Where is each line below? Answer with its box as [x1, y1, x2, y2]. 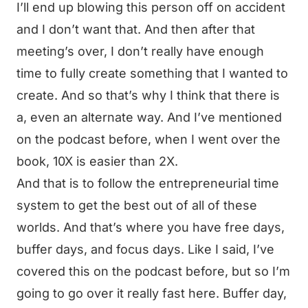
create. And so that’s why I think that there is [16, 88, 280, 102]
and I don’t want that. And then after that [16, 22, 255, 36]
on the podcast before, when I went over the [16, 132, 280, 146]
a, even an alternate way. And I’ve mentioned [16, 110, 282, 124]
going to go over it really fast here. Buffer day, [16, 286, 287, 300]
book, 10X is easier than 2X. [16, 154, 178, 168]
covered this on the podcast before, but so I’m [16, 264, 290, 278]
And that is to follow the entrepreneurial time [16, 176, 279, 190]
